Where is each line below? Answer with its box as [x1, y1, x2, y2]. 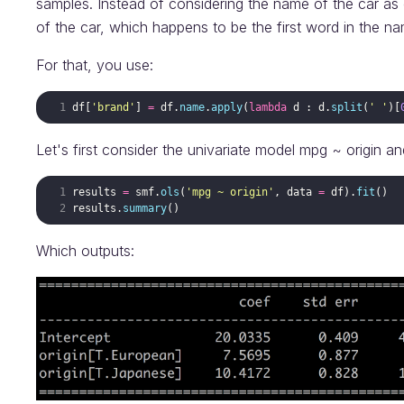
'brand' [91, 101, 136, 114]
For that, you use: [36, 56, 153, 74]
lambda [249, 101, 288, 114]
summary [123, 202, 168, 215]
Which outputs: [36, 242, 134, 260]
